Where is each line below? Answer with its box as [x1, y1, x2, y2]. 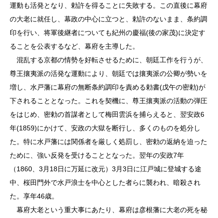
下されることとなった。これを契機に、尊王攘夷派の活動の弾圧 [10, 96, 207, 105]
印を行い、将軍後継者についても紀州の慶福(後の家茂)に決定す [10, 28, 205, 36]
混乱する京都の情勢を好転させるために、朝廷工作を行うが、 [10, 55, 207, 64]
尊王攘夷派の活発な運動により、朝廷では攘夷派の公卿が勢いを [10, 69, 207, 77]
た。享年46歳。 [10, 192, 58, 200]
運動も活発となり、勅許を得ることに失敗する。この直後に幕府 [10, 1, 207, 9]
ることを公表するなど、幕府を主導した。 [10, 42, 139, 50]
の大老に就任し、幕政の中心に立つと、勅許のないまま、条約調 [10, 15, 207, 23]
